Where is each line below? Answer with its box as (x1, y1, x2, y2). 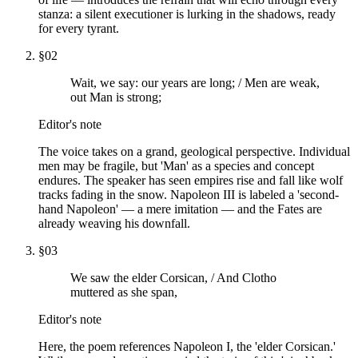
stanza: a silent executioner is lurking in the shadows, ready (38, 6, 336, 21)
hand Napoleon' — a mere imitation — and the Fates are (38, 201, 322, 216)
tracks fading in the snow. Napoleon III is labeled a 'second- (38, 187, 339, 201)
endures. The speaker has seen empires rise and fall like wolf (38, 173, 343, 187)
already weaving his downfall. (38, 216, 190, 230)
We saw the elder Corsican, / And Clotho (70, 270, 276, 284)
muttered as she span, (70, 284, 177, 299)
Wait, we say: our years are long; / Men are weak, (70, 75, 320, 89)
